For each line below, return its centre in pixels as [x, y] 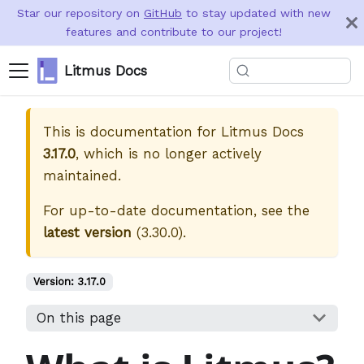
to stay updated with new [256, 13]
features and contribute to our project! [174, 32]
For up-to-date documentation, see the [176, 210]
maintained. [82, 175]
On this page [78, 318]
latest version [87, 232]
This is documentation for [132, 132]
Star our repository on [80, 13]
